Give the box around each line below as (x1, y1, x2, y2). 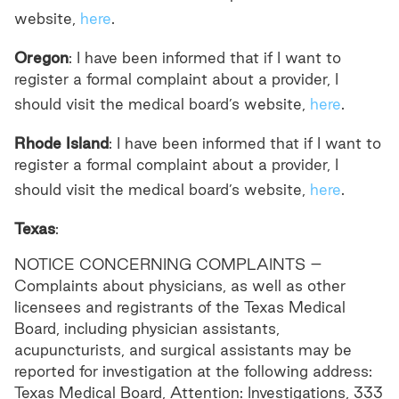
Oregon (14, 49, 69, 66)
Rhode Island (14, 134, 109, 151)
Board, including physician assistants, (14, 320, 280, 337)
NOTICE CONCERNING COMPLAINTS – (14, 256, 322, 273)
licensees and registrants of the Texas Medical (14, 298, 346, 315)
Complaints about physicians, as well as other (14, 277, 346, 294)
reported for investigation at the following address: (14, 362, 372, 379)
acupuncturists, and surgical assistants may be (14, 341, 352, 358)
